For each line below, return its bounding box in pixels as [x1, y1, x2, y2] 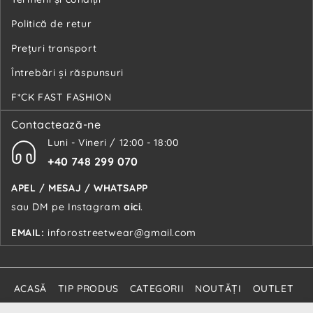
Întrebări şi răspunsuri [11, 66, 124, 79]
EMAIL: [11, 226, 45, 239]
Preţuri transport [11, 41, 97, 54]
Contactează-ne [11, 117, 101, 131]
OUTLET [252, 282, 294, 295]
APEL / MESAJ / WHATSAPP [11, 181, 148, 194]
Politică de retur [11, 17, 92, 30]
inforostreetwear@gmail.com [48, 226, 196, 239]
